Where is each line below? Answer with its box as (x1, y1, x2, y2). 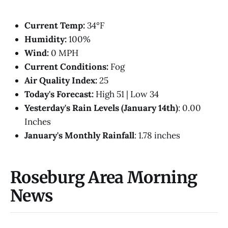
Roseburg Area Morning (10, 167, 197, 188)
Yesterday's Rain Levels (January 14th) (24, 102, 178, 113)
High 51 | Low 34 (94, 88, 159, 100)
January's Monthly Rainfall (24, 129, 134, 141)
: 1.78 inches (134, 129, 180, 141)
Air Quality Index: (24, 74, 97, 86)
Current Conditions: (24, 61, 108, 72)
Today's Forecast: (24, 88, 94, 100)
